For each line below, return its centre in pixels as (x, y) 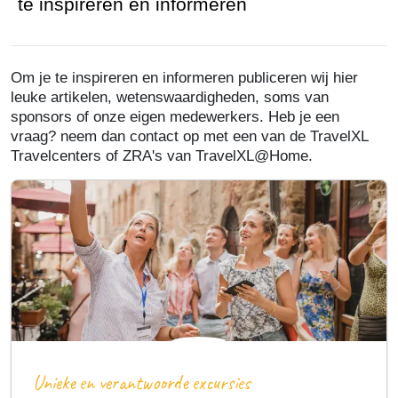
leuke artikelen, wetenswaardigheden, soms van (170, 96)
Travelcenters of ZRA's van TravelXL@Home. (162, 155)
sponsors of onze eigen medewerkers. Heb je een (175, 116)
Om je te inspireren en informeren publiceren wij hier (184, 77)
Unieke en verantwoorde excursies (142, 382)
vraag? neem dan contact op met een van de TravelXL (189, 135)
